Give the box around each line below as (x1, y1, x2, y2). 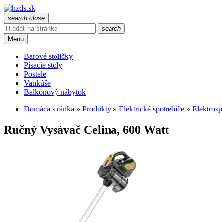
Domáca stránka (24, 105, 74, 113)
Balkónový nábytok (24, 88, 86, 96)
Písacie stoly (24, 61, 62, 69)
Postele (24, 70, 46, 78)
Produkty (82, 105, 111, 113)
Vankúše (24, 79, 51, 87)
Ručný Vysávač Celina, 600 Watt (4, 123, 169, 136)
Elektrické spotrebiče (119, 105, 184, 113)
